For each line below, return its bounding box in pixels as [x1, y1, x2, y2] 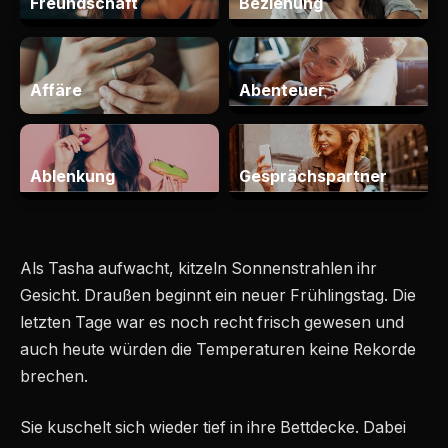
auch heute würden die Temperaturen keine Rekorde [20, 339, 416, 359]
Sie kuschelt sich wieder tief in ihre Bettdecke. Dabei [20, 418, 406, 438]
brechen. [20, 366, 88, 386]
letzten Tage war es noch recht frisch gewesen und [20, 312, 404, 332]
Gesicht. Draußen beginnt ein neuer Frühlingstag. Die [20, 285, 416, 305]
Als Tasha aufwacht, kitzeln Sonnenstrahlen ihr [20, 258, 377, 278]
